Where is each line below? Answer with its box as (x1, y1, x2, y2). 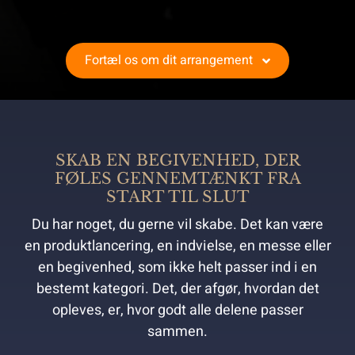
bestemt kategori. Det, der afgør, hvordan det (36, 278, 319, 300)
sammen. (147, 321, 208, 343)
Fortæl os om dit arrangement (85, 51, 254, 71)
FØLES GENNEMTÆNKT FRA (54, 169, 301, 189)
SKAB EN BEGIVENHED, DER (55, 151, 300, 170)
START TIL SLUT (105, 187, 250, 207)
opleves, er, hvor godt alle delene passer (52, 300, 303, 322)
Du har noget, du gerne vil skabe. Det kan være (32, 214, 323, 236)
